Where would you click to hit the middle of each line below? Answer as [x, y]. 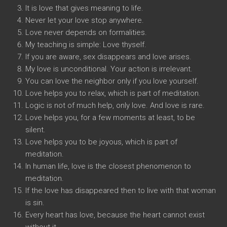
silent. [35, 130]
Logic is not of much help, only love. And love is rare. [115, 105]
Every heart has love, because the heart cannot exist [115, 215]
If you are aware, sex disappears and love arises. [108, 57]
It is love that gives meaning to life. [84, 8]
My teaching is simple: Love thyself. [86, 45]
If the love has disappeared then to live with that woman [121, 191]
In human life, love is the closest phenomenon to [108, 166]
